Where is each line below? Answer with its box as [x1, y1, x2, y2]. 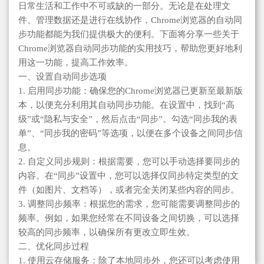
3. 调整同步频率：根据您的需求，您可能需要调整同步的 [18, 199, 240, 209]
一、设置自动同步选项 [18, 72, 107, 82]
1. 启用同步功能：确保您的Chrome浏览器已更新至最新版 [18, 86, 243, 96]
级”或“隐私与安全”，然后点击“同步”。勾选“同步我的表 [18, 114, 237, 124]
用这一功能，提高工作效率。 [18, 58, 133, 68]
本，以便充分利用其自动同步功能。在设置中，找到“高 [18, 100, 235, 110]
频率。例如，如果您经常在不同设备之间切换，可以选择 [18, 213, 239, 223]
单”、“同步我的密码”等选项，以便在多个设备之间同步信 [18, 128, 243, 138]
